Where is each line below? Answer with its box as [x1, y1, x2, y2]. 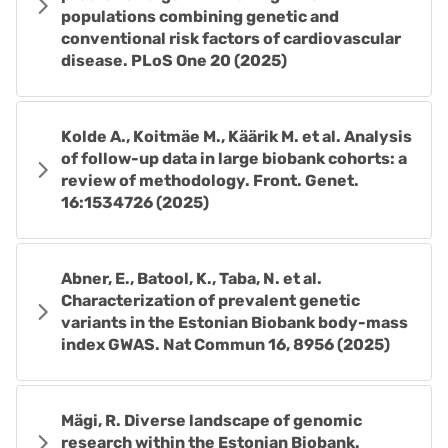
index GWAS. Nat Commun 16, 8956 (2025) [61, 335, 390, 354]
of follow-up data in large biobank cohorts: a [61, 149, 407, 168]
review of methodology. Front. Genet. [61, 171, 359, 190]
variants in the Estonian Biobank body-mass [61, 313, 408, 332]
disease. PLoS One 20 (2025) [61, 51, 287, 70]
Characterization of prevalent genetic [61, 291, 360, 310]
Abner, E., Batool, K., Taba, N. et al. [61, 269, 322, 288]
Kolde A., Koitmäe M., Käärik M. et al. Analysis [61, 127, 412, 146]
